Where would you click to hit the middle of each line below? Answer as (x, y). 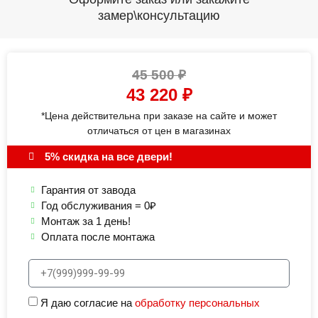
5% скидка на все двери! (108, 157)
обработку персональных (197, 303)
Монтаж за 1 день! (86, 221)
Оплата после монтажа (98, 237)
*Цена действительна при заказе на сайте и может (159, 116)
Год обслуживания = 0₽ (98, 206)
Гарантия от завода (88, 190)
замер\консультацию (159, 16)
